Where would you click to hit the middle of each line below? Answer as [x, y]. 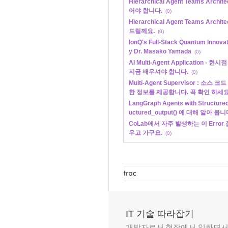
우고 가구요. [146, 133]
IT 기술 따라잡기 [160, 214]
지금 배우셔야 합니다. [159, 72]
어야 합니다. [146, 11]
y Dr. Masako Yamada [160, 52]
